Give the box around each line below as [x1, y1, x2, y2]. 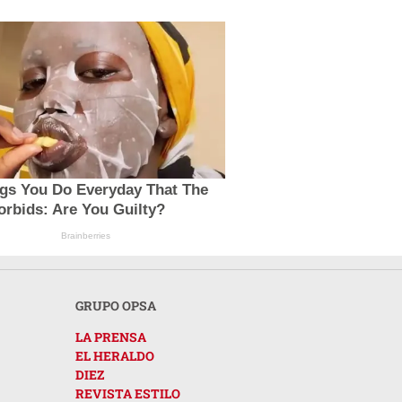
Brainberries [61, 230, 111, 240]
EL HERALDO [75, 346, 154, 364]
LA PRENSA [75, 328, 146, 345]
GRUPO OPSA [75, 296, 156, 314]
